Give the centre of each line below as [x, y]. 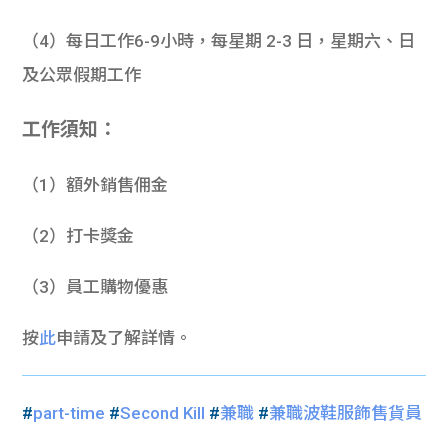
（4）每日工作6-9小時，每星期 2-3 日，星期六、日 [219, 41]
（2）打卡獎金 [78, 236]
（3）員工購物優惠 [95, 287]
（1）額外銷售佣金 [95, 185]
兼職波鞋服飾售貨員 [346, 413]
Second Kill [163, 413]
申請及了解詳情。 [124, 338]
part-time [69, 413]
